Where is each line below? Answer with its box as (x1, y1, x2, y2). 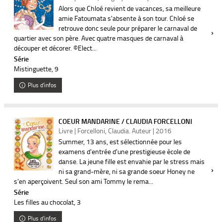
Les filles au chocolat (14, 197, 74, 207)
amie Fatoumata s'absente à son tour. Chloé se (58, 13, 194, 23)
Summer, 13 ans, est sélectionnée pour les (58, 137, 182, 146)
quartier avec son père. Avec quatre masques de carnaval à (14, 33, 183, 43)
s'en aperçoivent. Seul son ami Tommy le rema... (14, 176, 153, 186)
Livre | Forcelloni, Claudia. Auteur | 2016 (58, 126, 171, 135)
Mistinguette (14, 64, 52, 73)
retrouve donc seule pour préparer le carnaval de (58, 23, 197, 33)
